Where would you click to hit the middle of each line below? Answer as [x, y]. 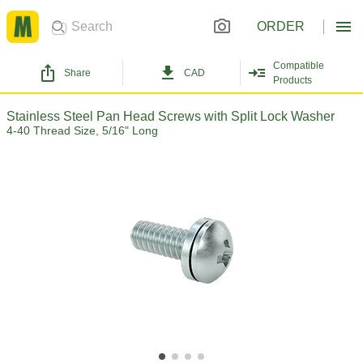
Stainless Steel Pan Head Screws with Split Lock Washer [171, 116]
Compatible [298, 66]
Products [292, 80]
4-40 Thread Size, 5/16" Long [82, 130]
